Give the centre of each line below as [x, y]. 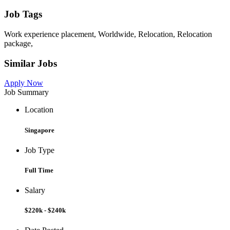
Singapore [40, 130]
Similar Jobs [31, 63]
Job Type [40, 150]
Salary [35, 190]
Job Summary [26, 92]
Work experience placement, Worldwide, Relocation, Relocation [108, 34]
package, [18, 43]
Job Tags [23, 14]
